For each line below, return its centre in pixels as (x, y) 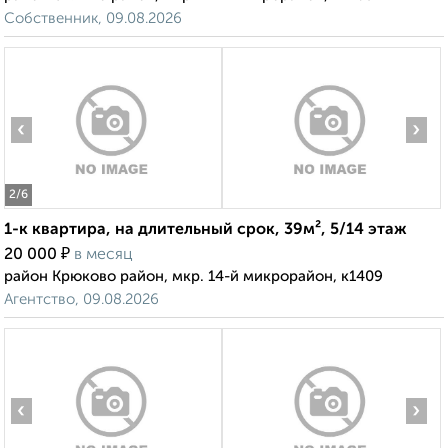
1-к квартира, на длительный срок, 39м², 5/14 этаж (205, 230)
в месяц (103, 255)
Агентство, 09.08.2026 (81, 300)
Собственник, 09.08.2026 (93, 19)
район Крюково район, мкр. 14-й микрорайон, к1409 (193, 277)
